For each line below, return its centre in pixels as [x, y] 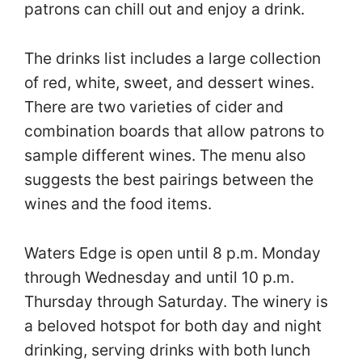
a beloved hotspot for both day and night [173, 325]
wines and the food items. [118, 204]
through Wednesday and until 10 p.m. [159, 277]
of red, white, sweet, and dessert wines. [169, 83]
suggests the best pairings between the [169, 180]
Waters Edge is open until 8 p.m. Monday [173, 253]
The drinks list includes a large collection [173, 59]
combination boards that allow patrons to [174, 131]
